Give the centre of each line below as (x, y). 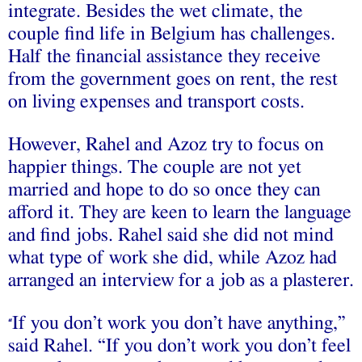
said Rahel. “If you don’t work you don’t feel (179, 345)
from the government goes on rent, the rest (173, 79)
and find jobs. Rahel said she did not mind (171, 235)
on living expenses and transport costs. (156, 101)
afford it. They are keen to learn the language (180, 212)
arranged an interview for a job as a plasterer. (181, 280)
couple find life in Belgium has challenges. (172, 34)
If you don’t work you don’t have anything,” (179, 323)
